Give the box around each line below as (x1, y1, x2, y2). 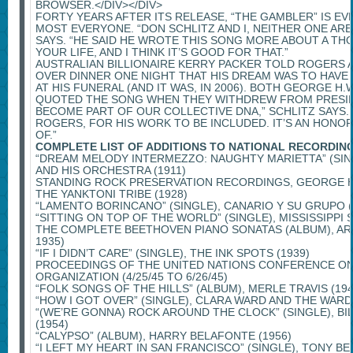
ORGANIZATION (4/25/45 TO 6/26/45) (35, 270, 228, 284)
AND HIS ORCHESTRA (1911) (35, 164, 186, 177)
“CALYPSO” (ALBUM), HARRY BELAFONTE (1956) (35, 329, 292, 343)
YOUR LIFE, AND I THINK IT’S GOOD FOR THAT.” (35, 46, 288, 59)
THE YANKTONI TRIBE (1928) (35, 188, 188, 201)
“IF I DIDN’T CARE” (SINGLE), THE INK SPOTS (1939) (35, 247, 310, 260)
